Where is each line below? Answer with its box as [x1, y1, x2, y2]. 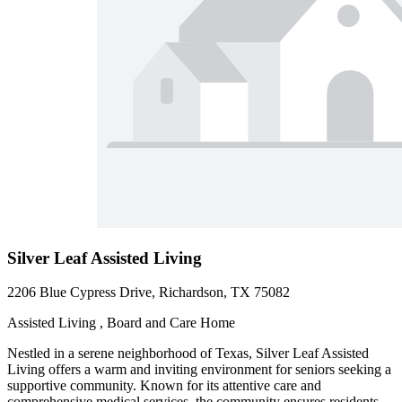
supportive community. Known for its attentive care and [7, 378, 321, 394]
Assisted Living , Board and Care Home [7, 315, 235, 331]
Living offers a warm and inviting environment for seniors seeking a [7, 362, 391, 378]
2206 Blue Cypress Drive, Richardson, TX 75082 [7, 284, 290, 301]
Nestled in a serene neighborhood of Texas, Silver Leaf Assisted [7, 345, 369, 362]
